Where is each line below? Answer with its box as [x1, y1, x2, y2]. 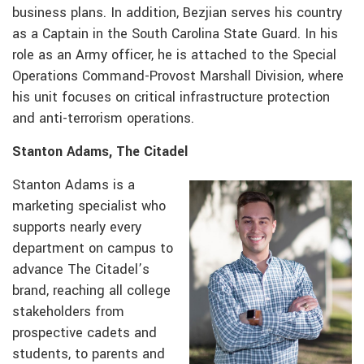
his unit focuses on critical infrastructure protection [12, 88, 330, 108]
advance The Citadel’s [12, 260, 149, 280]
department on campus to [12, 239, 173, 259]
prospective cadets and [12, 323, 157, 344]
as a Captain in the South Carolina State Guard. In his [12, 24, 338, 45]
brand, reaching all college [12, 281, 171, 301]
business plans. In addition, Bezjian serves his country [12, 3, 342, 24]
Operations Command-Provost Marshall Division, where [12, 67, 344, 87]
